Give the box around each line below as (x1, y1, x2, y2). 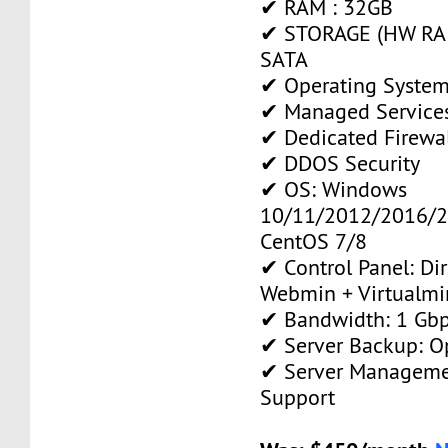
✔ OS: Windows (260, 175, 408, 203)
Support (260, 383, 336, 411)
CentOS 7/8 (260, 227, 368, 255)
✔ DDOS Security (260, 149, 421, 177)
